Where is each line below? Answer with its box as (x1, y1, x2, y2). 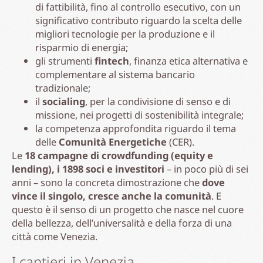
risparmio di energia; (35, 40, 128, 54)
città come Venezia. (12, 229, 97, 243)
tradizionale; (35, 80, 90, 95)
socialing (42, 94, 85, 108)
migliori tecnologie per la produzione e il (35, 26, 215, 41)
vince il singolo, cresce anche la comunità (12, 188, 211, 203)
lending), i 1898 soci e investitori (12, 161, 164, 176)
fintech (95, 53, 129, 68)
